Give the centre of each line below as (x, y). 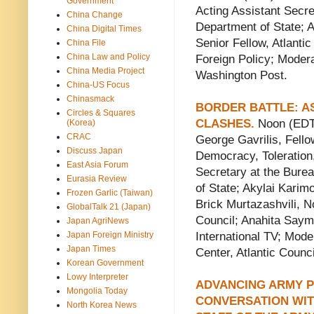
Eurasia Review (97, 178)
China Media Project (105, 70)
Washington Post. (243, 76)
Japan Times (91, 248)
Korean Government (105, 262)
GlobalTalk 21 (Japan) (109, 206)
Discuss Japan (95, 150)
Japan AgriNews (98, 220)
